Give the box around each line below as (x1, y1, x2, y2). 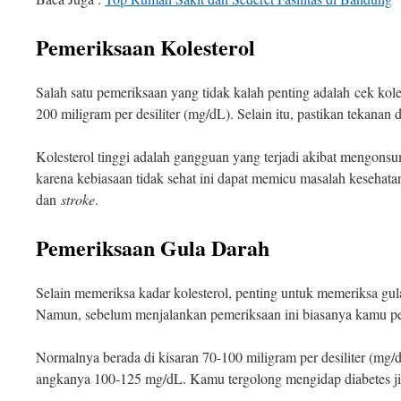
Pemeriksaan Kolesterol (36, 30, 255, 63)
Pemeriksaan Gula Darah (36, 231, 269, 263)
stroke (61, 189, 95, 209)
